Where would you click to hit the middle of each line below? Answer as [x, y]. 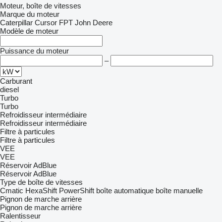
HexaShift [41, 191]
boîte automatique [125, 191]
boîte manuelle [179, 191]
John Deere [94, 23]
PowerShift [77, 191]
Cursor [46, 23]
